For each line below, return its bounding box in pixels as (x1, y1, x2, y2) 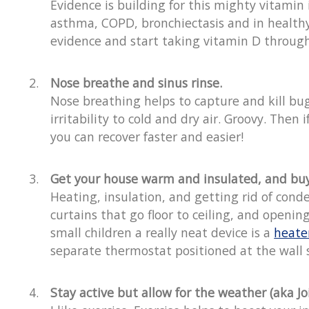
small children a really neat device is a (50, 224, 275, 241)
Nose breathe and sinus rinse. (50, 74, 223, 92)
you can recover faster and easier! (50, 128, 248, 146)
